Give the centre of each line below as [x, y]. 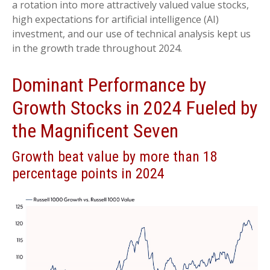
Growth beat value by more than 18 [115, 156]
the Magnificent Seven [95, 130]
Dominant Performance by [109, 85]
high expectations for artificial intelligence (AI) [115, 19]
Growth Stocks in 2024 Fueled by [135, 108]
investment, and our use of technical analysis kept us [131, 33]
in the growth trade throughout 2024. [97, 48]
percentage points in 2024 [88, 173]
